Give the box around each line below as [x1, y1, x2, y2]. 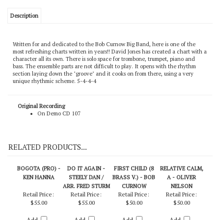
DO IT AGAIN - [67, 183, 105, 191]
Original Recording [18, 121, 65, 128]
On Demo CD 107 [37, 128, 81, 135]
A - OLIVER [167, 192, 196, 199]
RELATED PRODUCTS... [8, 160, 87, 170]
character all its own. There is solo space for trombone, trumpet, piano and [13, 74, 195, 81]
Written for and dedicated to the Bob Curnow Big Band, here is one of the [13, 59, 195, 66]
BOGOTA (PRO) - [17, 183, 60, 191]
